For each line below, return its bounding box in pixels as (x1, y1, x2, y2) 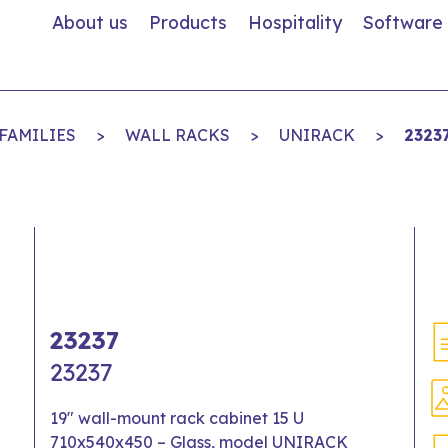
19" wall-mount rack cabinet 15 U (50, 408, 304, 428)
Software (363, 11, 443, 33)
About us (52, 11, 128, 33)
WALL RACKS (124, 125, 230, 145)
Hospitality (248, 11, 342, 33)
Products (149, 11, 227, 33)
